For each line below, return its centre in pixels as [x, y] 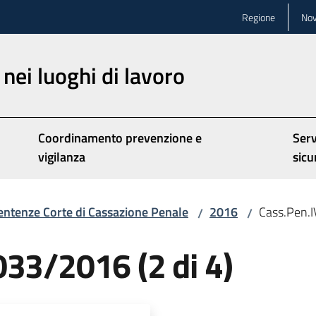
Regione [259, 17]
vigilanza [62, 157]
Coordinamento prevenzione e [120, 138]
